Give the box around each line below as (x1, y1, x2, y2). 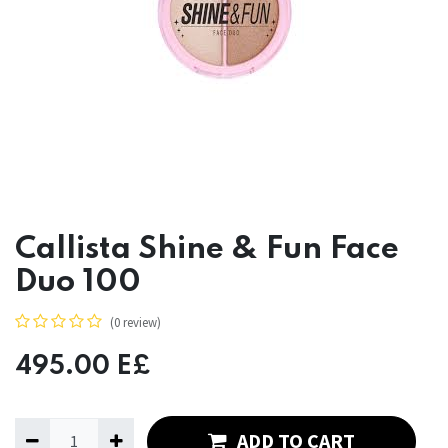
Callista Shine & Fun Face (15, 233, 399, 265)
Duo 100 (15, 266, 141, 298)
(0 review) (110, 313, 161, 330)
